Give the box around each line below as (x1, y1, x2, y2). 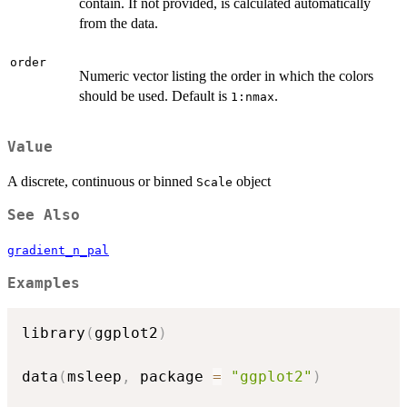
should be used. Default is (79, 88, 231, 104)
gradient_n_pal (7, 243, 109, 258)
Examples (7, 275, 80, 293)
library (22, 323, 85, 342)
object (233, 174, 271, 190)
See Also (7, 207, 80, 224)
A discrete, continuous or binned (7, 174, 196, 190)
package (131, 367, 213, 385)
